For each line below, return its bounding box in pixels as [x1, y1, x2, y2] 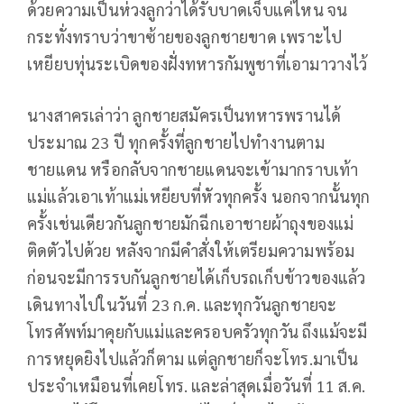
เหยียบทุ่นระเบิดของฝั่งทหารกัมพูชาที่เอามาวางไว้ [27, 53, 368, 75]
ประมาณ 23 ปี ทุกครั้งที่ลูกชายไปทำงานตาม [27, 132, 325, 153]
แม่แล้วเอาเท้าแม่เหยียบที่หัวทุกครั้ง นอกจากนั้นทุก [27, 186, 371, 207]
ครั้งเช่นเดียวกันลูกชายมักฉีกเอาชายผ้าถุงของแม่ [27, 213, 354, 234]
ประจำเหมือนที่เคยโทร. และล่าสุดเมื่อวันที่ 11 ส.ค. [27, 375, 366, 397]
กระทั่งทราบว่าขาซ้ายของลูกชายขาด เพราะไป [27, 26, 343, 48]
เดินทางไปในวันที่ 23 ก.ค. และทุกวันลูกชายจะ [27, 294, 337, 316]
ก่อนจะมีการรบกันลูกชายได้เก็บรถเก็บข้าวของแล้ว [27, 267, 366, 289]
